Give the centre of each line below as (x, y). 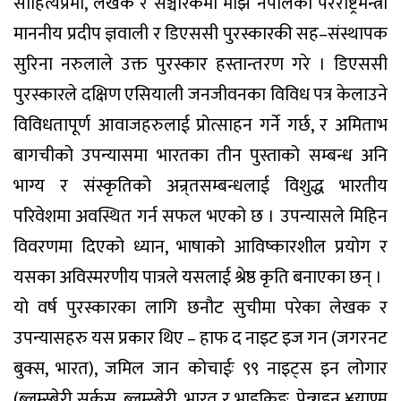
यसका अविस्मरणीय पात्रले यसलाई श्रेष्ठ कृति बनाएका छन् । (198, 277)
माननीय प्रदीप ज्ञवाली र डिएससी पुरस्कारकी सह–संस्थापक (200, 34)
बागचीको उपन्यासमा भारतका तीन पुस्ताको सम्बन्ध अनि (200, 155)
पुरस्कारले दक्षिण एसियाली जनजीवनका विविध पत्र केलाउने (200, 94)
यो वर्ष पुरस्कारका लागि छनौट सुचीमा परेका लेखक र (200, 307)
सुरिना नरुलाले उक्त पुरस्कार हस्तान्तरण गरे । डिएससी (200, 64)
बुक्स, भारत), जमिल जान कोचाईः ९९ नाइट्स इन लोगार (200, 368)
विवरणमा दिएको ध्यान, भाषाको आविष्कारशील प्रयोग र (200, 247)
